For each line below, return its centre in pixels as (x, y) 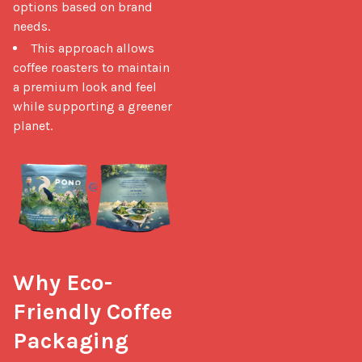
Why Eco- (63, 283)
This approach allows (93, 48)
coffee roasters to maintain (91, 67)
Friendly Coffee (93, 312)
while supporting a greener (93, 106)
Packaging (71, 341)
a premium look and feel (85, 86)
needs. (32, 26)
